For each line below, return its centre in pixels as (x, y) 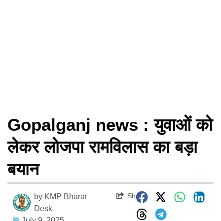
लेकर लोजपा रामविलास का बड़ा (102, 147)
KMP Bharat (66, 196)
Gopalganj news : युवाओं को (110, 124)
